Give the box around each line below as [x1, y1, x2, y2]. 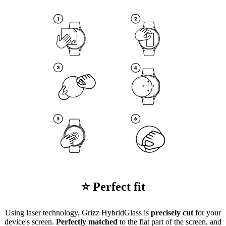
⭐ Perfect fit [81, 180, 145, 194]
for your [193, 208, 221, 217]
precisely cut [151, 208, 193, 217]
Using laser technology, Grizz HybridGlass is [5, 208, 151, 217]
